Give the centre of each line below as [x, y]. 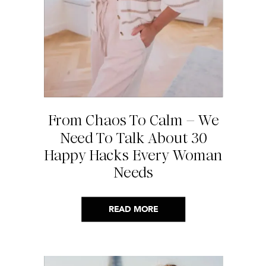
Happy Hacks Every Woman [134, 155]
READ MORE [133, 209]
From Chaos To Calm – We [134, 121]
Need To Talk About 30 [133, 138]
